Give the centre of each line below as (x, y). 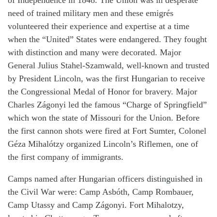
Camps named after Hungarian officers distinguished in (105, 179)
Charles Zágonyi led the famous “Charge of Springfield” (107, 105)
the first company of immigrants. (66, 157)
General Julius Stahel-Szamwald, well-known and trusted (108, 66)
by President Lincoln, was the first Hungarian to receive (106, 79)
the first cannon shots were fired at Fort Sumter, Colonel (107, 131)
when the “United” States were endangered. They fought (107, 39)
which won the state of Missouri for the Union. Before (104, 118)
